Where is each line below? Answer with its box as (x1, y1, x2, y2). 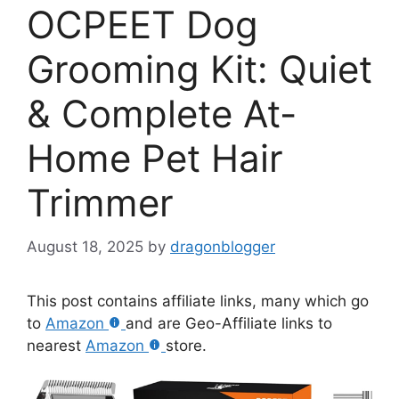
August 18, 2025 (27, 237, 143, 256)
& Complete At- (27, 91, 297, 137)
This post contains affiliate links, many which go (27, 291, 369, 310)
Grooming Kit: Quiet (27, 46, 372, 93)
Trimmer (27, 180, 174, 226)
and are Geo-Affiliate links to (126, 313, 332, 332)
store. (166, 336, 207, 354)
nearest (27, 336, 85, 354)
